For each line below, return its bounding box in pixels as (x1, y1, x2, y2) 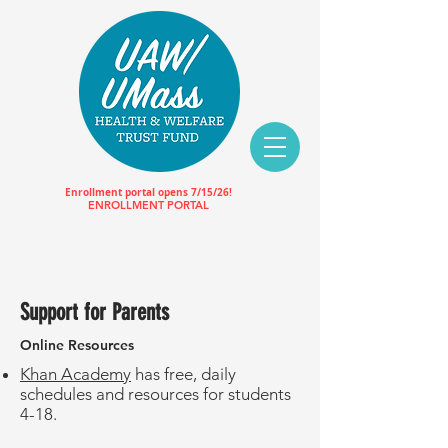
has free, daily (131, 364, 236, 384)
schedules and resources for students (20, 384, 291, 404)
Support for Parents (20, 299, 169, 326)
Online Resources (20, 336, 134, 354)
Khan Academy (20, 364, 131, 384)
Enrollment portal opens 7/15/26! (64, 185, 232, 199)
